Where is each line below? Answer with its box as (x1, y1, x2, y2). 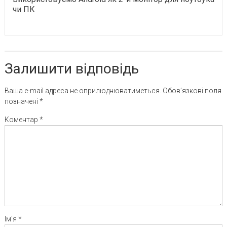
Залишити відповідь (4, 60, 139, 77)
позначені (4, 97, 40, 105)
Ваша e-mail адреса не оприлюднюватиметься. (4, 86, 161, 95)
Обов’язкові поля (162, 86, 221, 95)
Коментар (4, 115, 40, 124)
